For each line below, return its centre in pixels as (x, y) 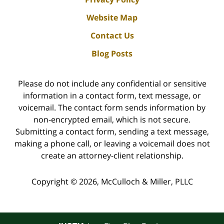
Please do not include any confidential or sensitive (112, 83)
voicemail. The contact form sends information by (112, 107)
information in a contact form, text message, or (112, 95)
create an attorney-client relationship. (112, 155)
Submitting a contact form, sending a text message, (112, 131)
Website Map (112, 17)
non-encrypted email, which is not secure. (112, 119)
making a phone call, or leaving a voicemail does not (112, 143)
